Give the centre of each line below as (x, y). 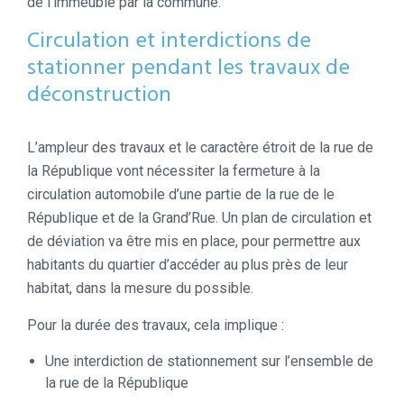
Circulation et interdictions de (169, 41)
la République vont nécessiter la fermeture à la (174, 170)
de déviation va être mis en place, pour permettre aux (194, 241)
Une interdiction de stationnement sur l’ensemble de (209, 361)
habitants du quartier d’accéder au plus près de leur (188, 264)
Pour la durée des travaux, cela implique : (156, 325)
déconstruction (99, 95)
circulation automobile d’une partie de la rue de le (181, 194)
